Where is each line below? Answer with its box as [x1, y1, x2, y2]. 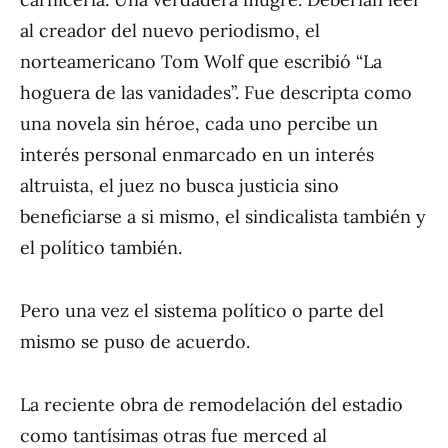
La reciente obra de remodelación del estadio [20, 393, 403, 416]
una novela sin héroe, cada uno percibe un [20, 112, 378, 135]
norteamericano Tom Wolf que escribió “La [20, 50, 382, 73]
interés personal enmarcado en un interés [20, 143, 374, 166]
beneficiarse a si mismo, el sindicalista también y [20, 205, 426, 228]
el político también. [20, 236, 182, 259]
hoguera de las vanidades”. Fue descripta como [20, 81, 412, 104]
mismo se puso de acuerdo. [20, 330, 250, 353]
